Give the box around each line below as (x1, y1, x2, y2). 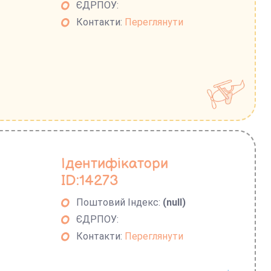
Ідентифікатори (61, 154, 169, 172)
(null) (163, 196, 186, 208)
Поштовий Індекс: (76, 196, 163, 208)
